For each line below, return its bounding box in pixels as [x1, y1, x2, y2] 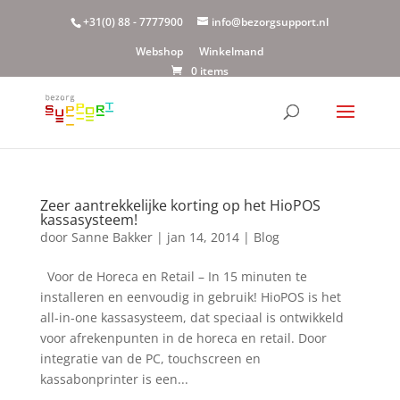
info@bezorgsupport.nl [212, 14, 329, 29]
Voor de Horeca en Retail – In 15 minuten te [39, 268, 307, 285]
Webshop [136, 44, 184, 59]
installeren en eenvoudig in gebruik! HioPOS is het [39, 288, 341, 305]
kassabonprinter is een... [39, 371, 188, 387]
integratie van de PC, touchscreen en [39, 350, 261, 367]
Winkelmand [199, 44, 264, 59]
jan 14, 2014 [166, 229, 239, 246]
